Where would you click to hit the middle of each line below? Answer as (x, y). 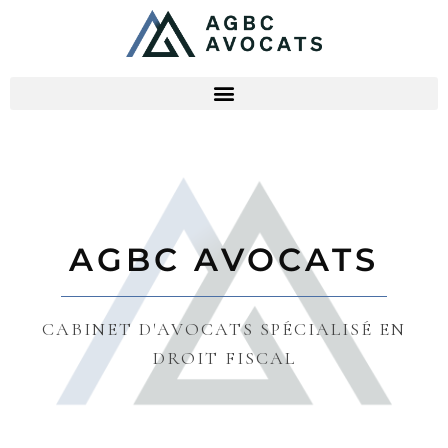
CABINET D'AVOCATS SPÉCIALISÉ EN (224, 328)
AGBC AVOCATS (224, 259)
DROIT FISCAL (224, 357)
